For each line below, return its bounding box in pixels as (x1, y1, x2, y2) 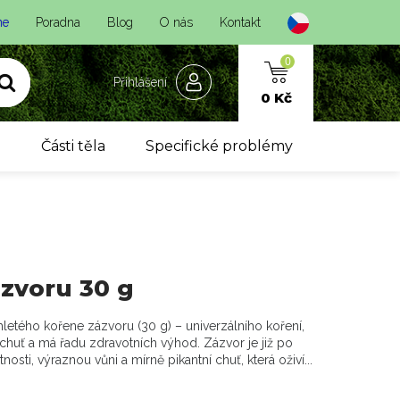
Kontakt (220, 15, 261, 29)
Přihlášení (113, 75, 167, 89)
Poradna (36, 15, 80, 29)
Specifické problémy (146, 137, 294, 154)
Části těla (40, 137, 105, 154)
